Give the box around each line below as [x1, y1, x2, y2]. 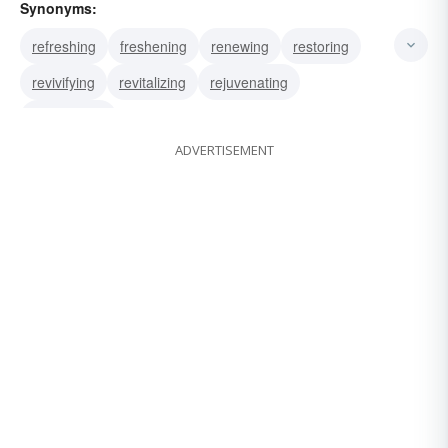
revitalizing [119, 72, 186, 93]
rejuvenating [210, 72, 288, 93]
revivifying [32, 72, 95, 93]
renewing [211, 36, 269, 57]
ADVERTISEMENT [174, 141, 274, 160]
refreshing [32, 36, 96, 57]
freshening [120, 36, 187, 57]
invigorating [32, 108, 105, 129]
